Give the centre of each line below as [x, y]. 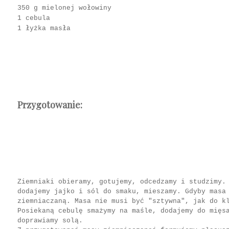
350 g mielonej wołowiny [64, 8]
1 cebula [34, 18]
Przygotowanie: [50, 105]
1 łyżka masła [44, 28]
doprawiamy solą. [50, 221]
